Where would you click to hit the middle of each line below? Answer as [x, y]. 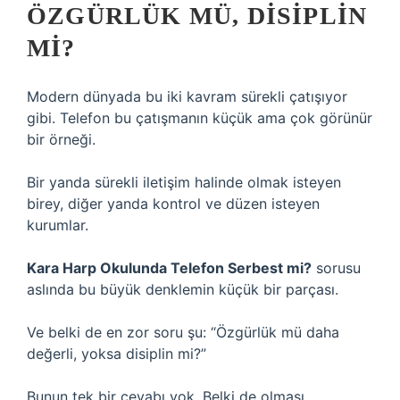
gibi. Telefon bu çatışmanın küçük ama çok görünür [200, 118]
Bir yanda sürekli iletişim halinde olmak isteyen [184, 182]
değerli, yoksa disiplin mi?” [117, 354]
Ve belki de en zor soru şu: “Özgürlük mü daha [183, 332]
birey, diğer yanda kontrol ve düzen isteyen [173, 204]
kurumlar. [58, 225]
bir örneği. [61, 139]
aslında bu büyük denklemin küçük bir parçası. [183, 289]
